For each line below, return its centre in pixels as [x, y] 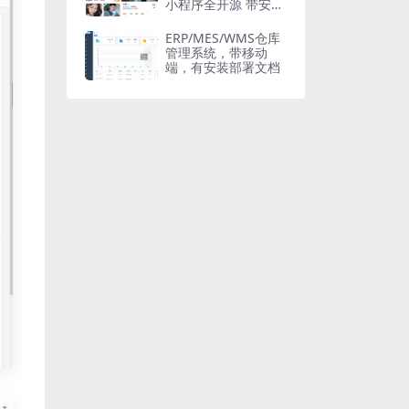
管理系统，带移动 [216, 53]
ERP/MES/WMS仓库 [223, 38]
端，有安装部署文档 [223, 68]
